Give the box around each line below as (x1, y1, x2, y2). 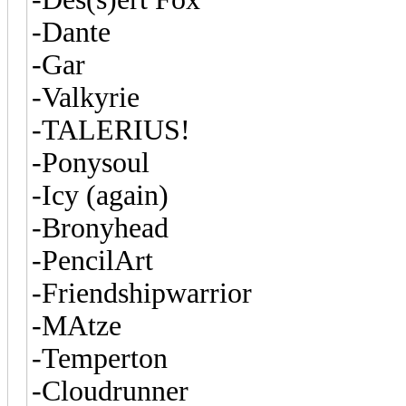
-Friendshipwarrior (32, 276, 252, 309)
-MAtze (32, 309, 121, 342)
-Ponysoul (32, 146, 150, 179)
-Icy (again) (32, 179, 169, 211)
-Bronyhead (32, 211, 169, 244)
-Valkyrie (32, 81, 140, 113)
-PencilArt (32, 244, 153, 276)
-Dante (32, 15, 111, 48)
